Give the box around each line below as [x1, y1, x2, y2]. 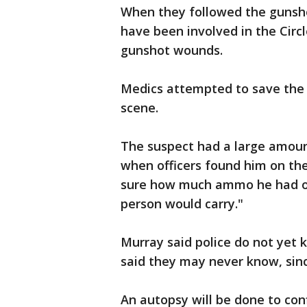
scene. [121, 99, 162, 116]
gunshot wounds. [121, 42, 226, 59]
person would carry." [121, 195, 247, 212]
